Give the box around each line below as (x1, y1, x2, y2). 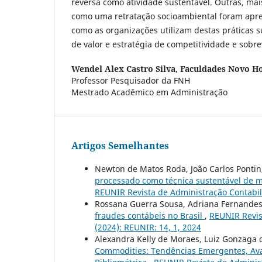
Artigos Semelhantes (71, 139, 169, 152)
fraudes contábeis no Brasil (95, 209, 205, 221)
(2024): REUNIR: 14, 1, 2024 (95, 221, 201, 233)
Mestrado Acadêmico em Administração (71, 86, 227, 98)
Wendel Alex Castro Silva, (71, 63, 180, 74)
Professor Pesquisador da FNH (71, 74, 190, 86)
